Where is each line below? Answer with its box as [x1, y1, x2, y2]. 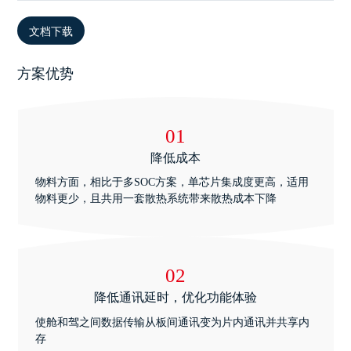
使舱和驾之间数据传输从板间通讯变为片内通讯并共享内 [34, 316, 309, 328]
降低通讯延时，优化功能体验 [94, 288, 257, 306]
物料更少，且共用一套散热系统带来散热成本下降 [34, 193, 277, 205]
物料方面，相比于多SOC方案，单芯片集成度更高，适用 [34, 176, 309, 189]
